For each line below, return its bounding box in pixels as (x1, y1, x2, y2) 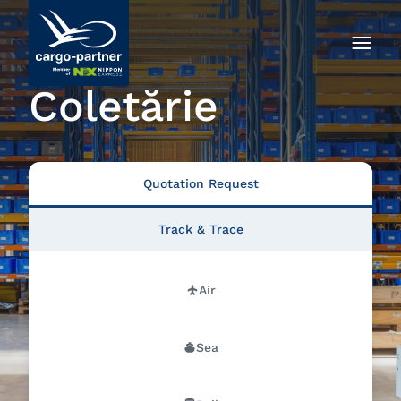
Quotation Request (142, 176, 259, 191)
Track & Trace (158, 222, 243, 236)
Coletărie (29, 81, 218, 132)
